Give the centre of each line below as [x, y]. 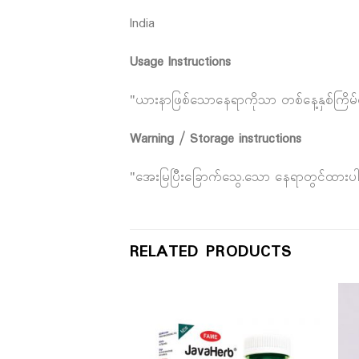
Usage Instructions [180, 63]
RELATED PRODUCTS [211, 252]
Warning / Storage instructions [216, 139]
